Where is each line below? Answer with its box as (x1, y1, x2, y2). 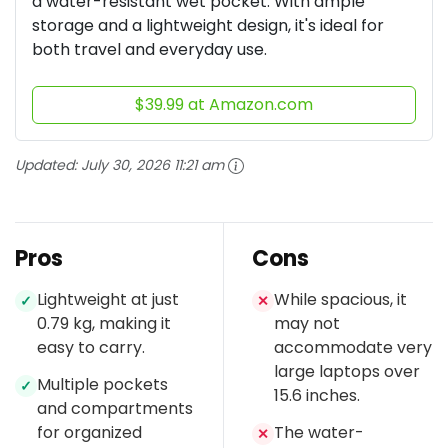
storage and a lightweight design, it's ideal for (32, 14, 384, 37)
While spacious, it (274, 288, 407, 312)
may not (274, 312, 340, 336)
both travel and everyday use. (32, 38, 267, 61)
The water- (274, 421, 364, 445)
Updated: (15, 155, 81, 175)
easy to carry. (37, 336, 145, 360)
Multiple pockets (37, 373, 168, 397)
